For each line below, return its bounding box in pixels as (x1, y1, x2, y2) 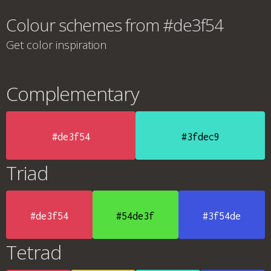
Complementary (6, 80, 139, 106)
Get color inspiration (6, 38, 106, 52)
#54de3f (116, 211, 155, 221)
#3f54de (203, 211, 241, 221)
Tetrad (6, 239, 61, 265)
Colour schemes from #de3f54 (6, 13, 223, 36)
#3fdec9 (181, 131, 220, 142)
